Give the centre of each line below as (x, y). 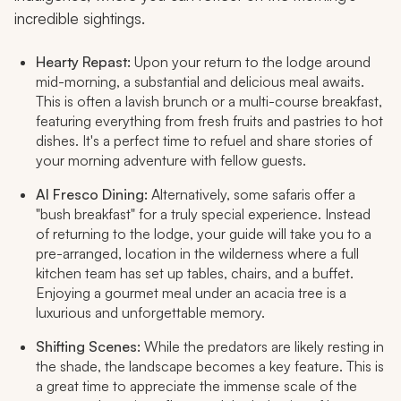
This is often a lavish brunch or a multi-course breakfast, (209, 102)
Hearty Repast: (83, 62)
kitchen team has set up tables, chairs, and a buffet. (195, 273)
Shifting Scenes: (88, 347)
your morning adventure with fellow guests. (171, 161)
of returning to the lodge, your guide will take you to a (204, 234)
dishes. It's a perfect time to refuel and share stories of (204, 141)
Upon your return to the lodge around (251, 62)
